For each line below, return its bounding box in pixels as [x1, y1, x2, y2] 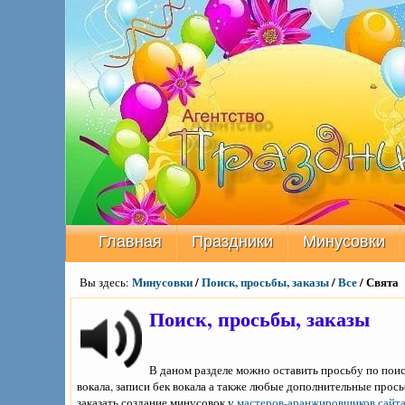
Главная [99, 232, 162, 250]
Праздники [192, 232, 273, 250]
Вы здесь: [80, 274, 132, 290]
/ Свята [357, 273, 399, 290]
